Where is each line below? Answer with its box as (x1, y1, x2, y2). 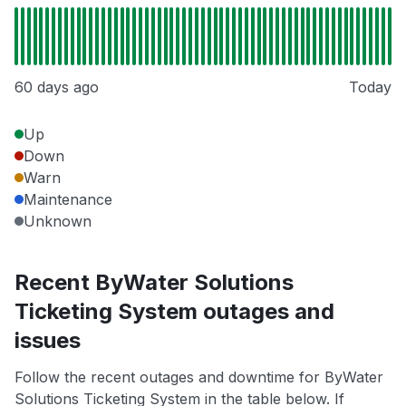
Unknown (24, 211, 92, 230)
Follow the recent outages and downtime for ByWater (14, 367, 383, 386)
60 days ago (14, 77, 99, 96)
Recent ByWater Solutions (14, 268, 294, 295)
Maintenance (24, 189, 112, 208)
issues (14, 326, 81, 353)
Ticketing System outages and (14, 297, 334, 324)
